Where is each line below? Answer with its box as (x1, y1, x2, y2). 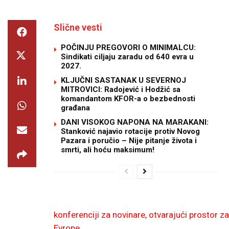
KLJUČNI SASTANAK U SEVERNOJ (61, 76, 186, 85)
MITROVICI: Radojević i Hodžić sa (61, 85, 180, 94)
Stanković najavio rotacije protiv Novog (61, 127, 200, 136)
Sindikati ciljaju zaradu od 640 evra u (61, 52, 194, 61)
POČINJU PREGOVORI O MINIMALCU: (61, 43, 196, 52)
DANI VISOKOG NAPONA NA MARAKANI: (61, 118, 209, 127)
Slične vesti (54, 22, 102, 33)
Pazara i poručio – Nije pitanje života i (61, 136, 197, 145)
